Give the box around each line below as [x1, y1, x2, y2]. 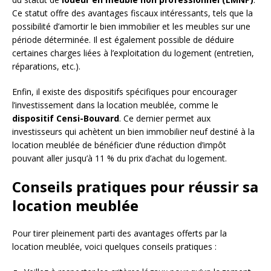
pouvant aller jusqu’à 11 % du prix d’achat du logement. [12, 152, 227, 164]
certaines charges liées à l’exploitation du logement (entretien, [12, 47, 254, 59]
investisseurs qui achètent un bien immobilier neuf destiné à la [12, 125, 255, 137]
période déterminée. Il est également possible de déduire [12, 33, 234, 45]
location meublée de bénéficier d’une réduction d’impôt [12, 139, 226, 151]
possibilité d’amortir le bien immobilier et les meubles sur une [12, 20, 250, 32]
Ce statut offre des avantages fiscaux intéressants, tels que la [12, 7, 253, 19]
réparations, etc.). [12, 60, 80, 72]
